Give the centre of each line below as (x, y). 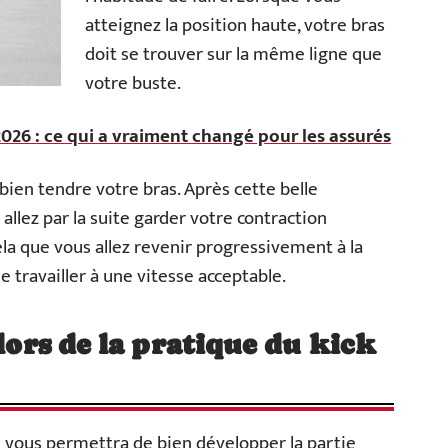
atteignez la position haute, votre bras (235, 25)
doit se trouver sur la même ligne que (233, 54)
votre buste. (133, 83)
